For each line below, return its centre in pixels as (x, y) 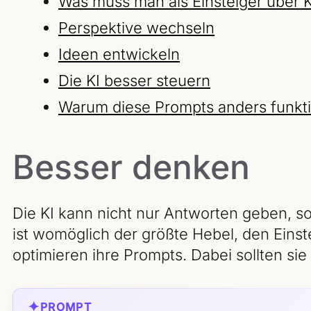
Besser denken (131, 167)
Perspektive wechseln (136, 28)
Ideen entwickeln (119, 54)
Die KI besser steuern (134, 81)
